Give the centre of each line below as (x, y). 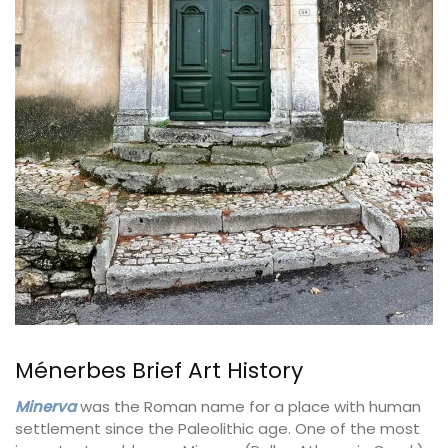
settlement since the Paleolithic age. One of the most (217, 429)
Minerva (45, 407)
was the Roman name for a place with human (248, 407)
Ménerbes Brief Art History (159, 371)
